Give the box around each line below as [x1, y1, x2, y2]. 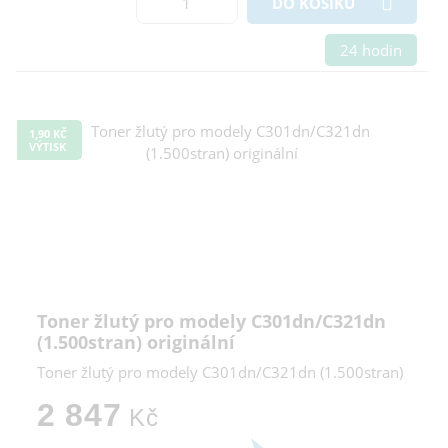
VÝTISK [29, 139, 66, 155]
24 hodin [340, 40, 402, 61]
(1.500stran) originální [37, 330, 235, 355]
